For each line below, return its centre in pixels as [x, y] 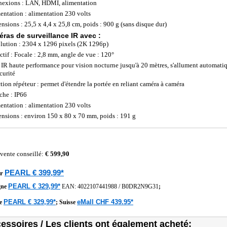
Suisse [68, 202]
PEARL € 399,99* [34, 173]
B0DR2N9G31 [140, 186]
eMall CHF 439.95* [105, 202]
